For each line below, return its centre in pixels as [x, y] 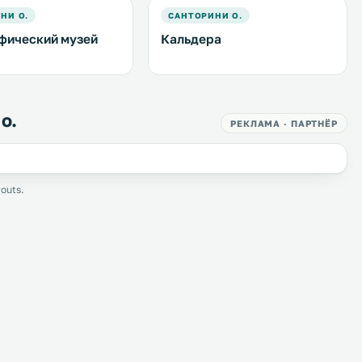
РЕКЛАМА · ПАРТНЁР [284, 123]
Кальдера [191, 39]
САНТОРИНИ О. [205, 15]
